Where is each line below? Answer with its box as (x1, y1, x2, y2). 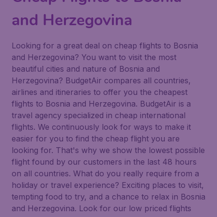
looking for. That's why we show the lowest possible (12, 145, 205, 155)
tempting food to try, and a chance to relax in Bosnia (12, 192, 205, 201)
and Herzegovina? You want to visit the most (12, 52, 176, 62)
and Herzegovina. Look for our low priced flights (12, 203, 191, 213)
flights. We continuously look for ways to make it (12, 122, 191, 132)
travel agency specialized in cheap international (12, 110, 186, 120)
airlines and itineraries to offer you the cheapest (12, 87, 187, 97)
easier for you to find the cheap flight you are (12, 134, 180, 143)
